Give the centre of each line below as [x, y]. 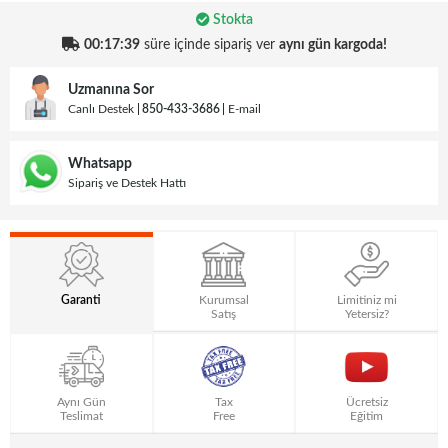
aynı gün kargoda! [332, 45]
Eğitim [367, 416]
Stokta [231, 20]
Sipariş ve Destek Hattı [127, 182]
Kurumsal [223, 300]
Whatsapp [100, 163]
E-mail [244, 108]
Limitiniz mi [366, 300]
